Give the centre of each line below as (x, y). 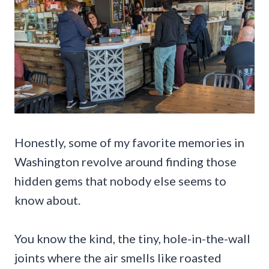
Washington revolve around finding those (125, 161)
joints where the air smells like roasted (118, 257)
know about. (47, 200)
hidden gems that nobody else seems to (120, 180)
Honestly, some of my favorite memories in (129, 142)
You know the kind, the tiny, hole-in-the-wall (132, 238)
